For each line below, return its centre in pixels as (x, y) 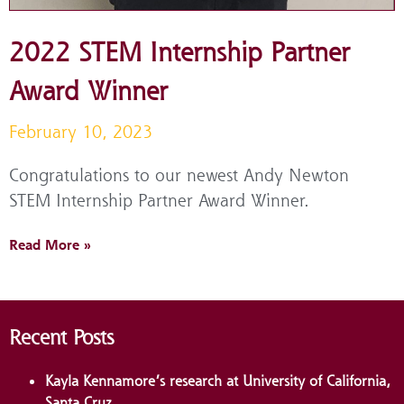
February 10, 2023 (81, 132)
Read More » (50, 243)
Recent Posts (61, 337)
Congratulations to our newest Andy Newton (179, 175)
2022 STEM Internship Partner (179, 52)
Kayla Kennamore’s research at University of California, (218, 380)
